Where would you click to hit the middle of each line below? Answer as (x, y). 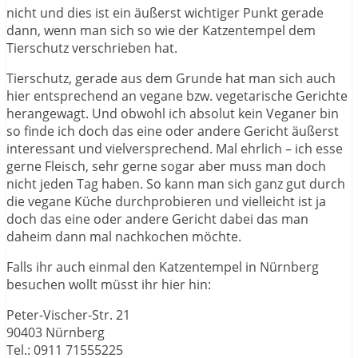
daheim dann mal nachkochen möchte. (124, 236)
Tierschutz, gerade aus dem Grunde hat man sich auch (171, 78)
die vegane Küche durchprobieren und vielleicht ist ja (166, 201)
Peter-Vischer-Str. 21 (68, 314)
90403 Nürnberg (56, 332)
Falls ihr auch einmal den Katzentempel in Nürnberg (163, 267)
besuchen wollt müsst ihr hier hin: (112, 284)
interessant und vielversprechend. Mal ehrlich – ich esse (175, 148)
